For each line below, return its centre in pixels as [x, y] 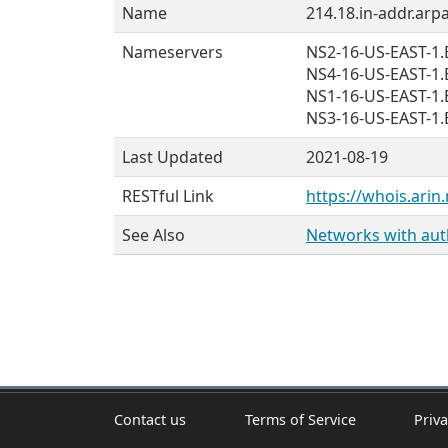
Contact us [150, 419]
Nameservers [172, 52]
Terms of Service [300, 419]
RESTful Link [168, 196]
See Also [153, 235]
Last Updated [172, 157]
